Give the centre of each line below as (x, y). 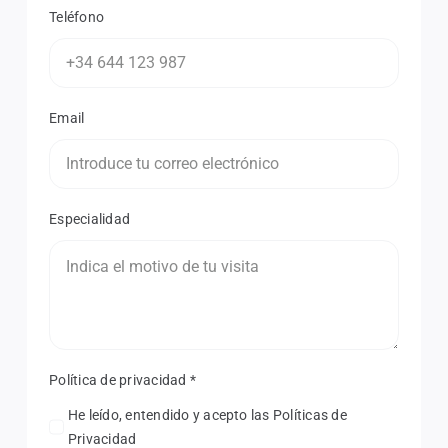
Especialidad (90, 218)
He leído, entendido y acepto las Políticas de (207, 415)
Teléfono (77, 16)
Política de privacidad (119, 379)
